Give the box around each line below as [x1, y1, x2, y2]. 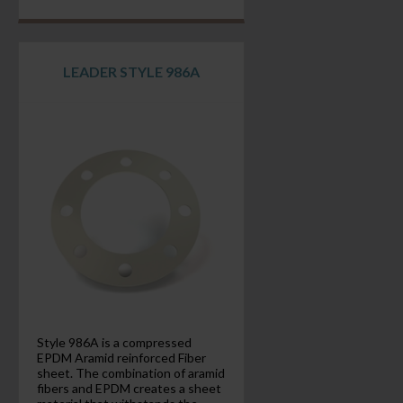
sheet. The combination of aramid [36, 365, 225, 381]
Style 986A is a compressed [36, 335, 192, 350]
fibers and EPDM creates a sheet [36, 381, 221, 396]
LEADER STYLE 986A [62, 63, 200, 80]
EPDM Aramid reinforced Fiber [36, 350, 206, 365]
